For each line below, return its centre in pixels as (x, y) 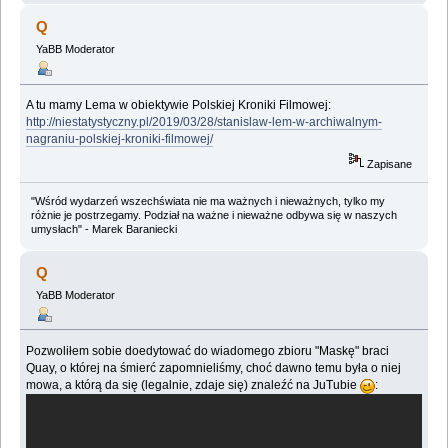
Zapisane (388, 163)
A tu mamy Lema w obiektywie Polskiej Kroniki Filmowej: (179, 105)
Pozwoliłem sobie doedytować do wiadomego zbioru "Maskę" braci (208, 350)
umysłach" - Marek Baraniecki (103, 228)
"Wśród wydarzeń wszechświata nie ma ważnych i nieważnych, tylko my (207, 200)
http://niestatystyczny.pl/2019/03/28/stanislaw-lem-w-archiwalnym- (204, 122)
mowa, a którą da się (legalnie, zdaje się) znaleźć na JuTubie (193, 384)
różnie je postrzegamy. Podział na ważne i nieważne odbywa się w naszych (213, 214)
